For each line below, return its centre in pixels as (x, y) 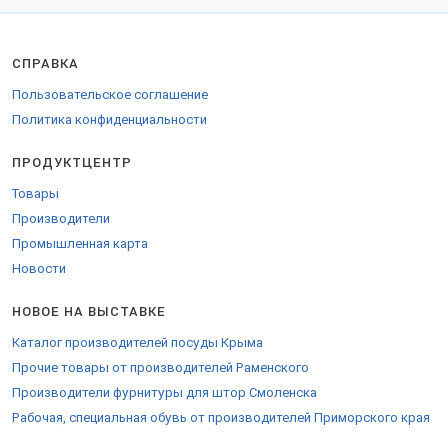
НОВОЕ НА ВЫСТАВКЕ (89, 311)
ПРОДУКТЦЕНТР (72, 162)
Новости (39, 268)
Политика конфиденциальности (109, 119)
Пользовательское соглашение (110, 94)
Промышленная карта (80, 243)
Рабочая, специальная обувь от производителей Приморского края (221, 417)
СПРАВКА (45, 63)
